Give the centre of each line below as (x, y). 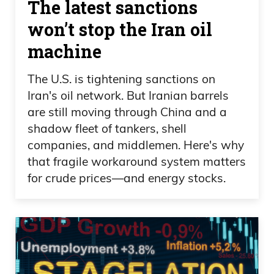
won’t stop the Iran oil (120, 29)
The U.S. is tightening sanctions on (121, 79)
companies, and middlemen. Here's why (136, 145)
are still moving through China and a (127, 112)
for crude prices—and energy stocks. (127, 178)
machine (65, 51)
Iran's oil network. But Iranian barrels (128, 96)
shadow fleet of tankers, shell (107, 129)
